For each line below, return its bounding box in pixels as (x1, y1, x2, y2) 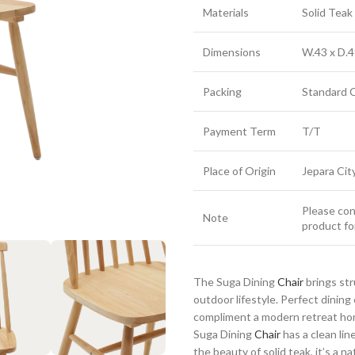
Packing (203, 85, 242, 98)
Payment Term (203, 124, 276, 138)
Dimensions (203, 45, 261, 59)
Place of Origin (203, 164, 276, 177)
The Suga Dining (193, 275, 277, 288)
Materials (203, 6, 249, 19)
